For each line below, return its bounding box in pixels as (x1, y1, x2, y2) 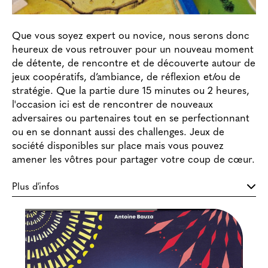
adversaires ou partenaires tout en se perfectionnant (12, 113, 249, 124)
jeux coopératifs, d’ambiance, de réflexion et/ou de (12, 72, 240, 83)
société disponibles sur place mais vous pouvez (12, 141, 224, 151)
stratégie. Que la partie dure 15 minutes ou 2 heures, (12, 86, 249, 96)
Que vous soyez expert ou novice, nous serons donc (12, 31, 249, 41)
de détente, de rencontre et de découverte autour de (12, 58, 255, 69)
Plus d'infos (12, 182, 59, 192)
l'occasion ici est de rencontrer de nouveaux (12, 99, 213, 110)
